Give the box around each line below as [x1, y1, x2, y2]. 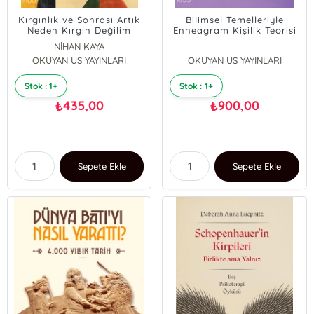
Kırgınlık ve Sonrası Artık [18, 14, 141, 25]
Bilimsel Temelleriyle [185, 14, 284, 25]
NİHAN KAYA [54, 41, 105, 52]
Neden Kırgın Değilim [27, 25, 132, 36]
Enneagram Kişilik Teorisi [172, 25, 296, 36]
